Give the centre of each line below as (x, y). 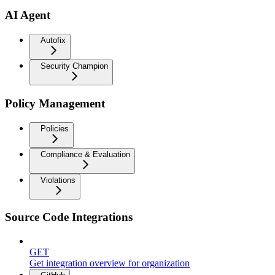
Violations (58, 180)
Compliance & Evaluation (85, 154)
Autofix (53, 41)
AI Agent (28, 15)
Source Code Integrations (69, 217)
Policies (55, 128)
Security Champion (74, 66)
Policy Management (55, 103)
